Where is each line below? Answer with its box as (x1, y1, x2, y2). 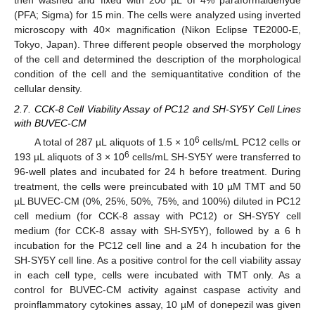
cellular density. (14, 83, 82, 95)
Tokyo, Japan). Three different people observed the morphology (14, 39, 301, 51)
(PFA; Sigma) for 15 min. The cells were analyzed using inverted (14, 9, 301, 21)
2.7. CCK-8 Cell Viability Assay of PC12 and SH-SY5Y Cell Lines (14, 103, 301, 115)
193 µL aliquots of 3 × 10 (14, 150, 125, 162)
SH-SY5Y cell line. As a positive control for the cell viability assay (14, 254, 301, 266)
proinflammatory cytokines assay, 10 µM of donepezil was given (14, 298, 301, 310)
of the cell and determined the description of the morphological (14, 53, 301, 65)
